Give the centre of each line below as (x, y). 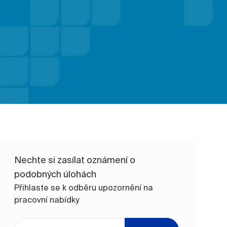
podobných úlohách (55, 174)
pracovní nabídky (47, 199)
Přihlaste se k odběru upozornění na (84, 187)
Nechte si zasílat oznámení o (75, 160)
